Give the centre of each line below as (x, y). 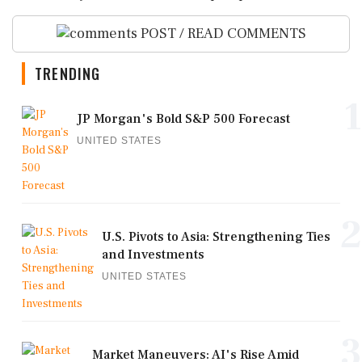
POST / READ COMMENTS (221, 33)
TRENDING (68, 74)
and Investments (153, 255)
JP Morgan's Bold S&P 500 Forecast (183, 119)
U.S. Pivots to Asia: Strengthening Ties (216, 237)
